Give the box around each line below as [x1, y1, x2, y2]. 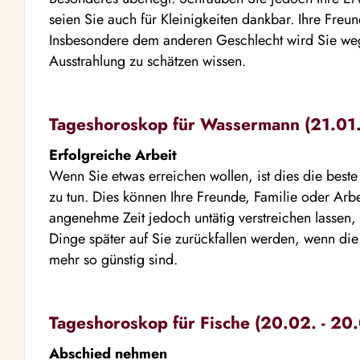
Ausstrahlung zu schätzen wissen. [49, 51, 246, 72]
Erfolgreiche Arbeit [49, 145, 177, 166]
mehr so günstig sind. [49, 249, 178, 270]
